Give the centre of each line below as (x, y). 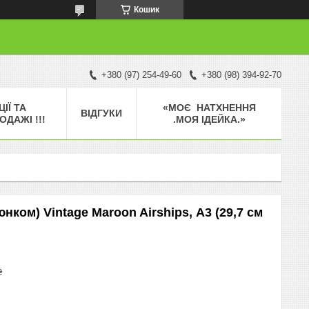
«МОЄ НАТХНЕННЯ (209, 107)
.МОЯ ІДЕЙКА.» (209, 119)
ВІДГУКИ (101, 113)
